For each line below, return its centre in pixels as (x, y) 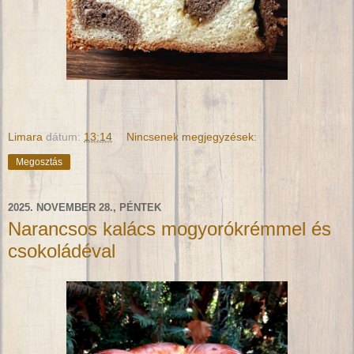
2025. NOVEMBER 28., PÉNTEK (85, 207)
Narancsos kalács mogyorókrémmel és (169, 229)
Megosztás (39, 162)
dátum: (65, 137)
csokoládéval (62, 251)
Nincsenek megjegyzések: (192, 137)
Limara (25, 137)
